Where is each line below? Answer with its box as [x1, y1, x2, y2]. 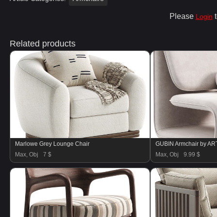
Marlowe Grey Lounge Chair [15, 140, 90, 147]
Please [169, 12, 196, 20]
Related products [10, 39, 76, 48]
